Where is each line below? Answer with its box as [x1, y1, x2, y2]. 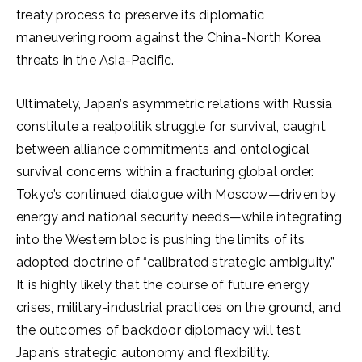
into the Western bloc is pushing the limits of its [16, 232, 305, 247]
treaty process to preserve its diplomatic [16, 7, 265, 23]
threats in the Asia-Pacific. [16, 53, 175, 68]
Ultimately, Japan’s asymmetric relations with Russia [16, 96, 333, 112]
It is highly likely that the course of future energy [16, 277, 310, 293]
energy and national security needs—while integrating [16, 209, 343, 225]
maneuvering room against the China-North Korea [16, 30, 322, 45]
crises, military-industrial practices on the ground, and [16, 300, 342, 315]
